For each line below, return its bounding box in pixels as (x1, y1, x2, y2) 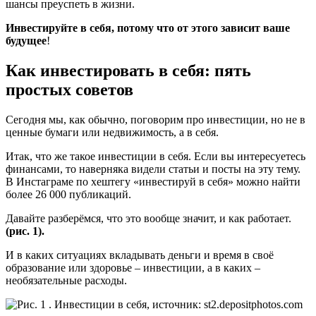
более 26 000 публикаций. (6, 188, 131, 200)
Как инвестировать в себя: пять (6, 61, 251, 80)
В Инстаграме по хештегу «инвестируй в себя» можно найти (6, 175, 300, 188)
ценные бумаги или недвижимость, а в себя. (6, 126, 219, 138)
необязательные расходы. (6, 274, 127, 286)
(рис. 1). (6, 224, 44, 237)
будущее (6, 35, 47, 47)
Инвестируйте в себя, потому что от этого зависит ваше (6, 22, 290, 35)
